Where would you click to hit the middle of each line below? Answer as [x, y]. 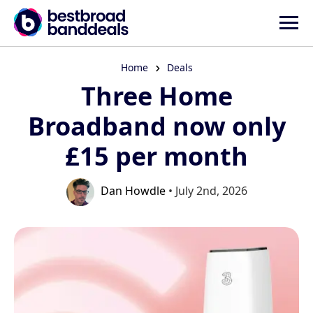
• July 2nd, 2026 [206, 191]
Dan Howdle [133, 191]
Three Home [156, 96]
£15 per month [156, 156]
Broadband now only [156, 126]
